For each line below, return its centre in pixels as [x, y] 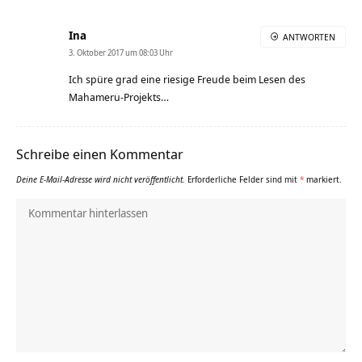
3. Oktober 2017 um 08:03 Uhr [121, 52]
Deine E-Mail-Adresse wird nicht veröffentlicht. [101, 179]
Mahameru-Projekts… [119, 97]
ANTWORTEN [309, 36]
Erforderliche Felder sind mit [244, 179]
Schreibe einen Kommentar [100, 154]
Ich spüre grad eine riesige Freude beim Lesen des [187, 79]
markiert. [323, 179]
